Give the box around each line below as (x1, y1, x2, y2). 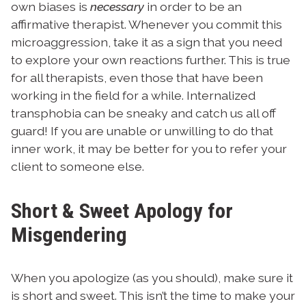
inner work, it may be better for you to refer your (11, 141, 287, 156)
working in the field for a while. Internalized (11, 87, 255, 102)
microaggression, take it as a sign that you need (11, 34, 282, 49)
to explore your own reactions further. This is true (11, 52, 290, 67)
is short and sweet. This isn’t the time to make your (11, 288, 295, 303)
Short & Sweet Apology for (11, 198, 233, 223)
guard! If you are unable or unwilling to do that (11, 123, 273, 138)
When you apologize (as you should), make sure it (11, 270, 293, 286)
